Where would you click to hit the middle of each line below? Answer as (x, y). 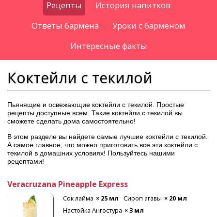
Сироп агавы (143, 198)
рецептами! (26, 161)
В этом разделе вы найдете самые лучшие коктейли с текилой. (108, 136)
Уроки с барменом (149, 25)
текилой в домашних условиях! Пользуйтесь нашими (91, 153)
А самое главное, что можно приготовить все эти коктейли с (102, 145)
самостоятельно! (109, 121)
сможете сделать (35, 121)
